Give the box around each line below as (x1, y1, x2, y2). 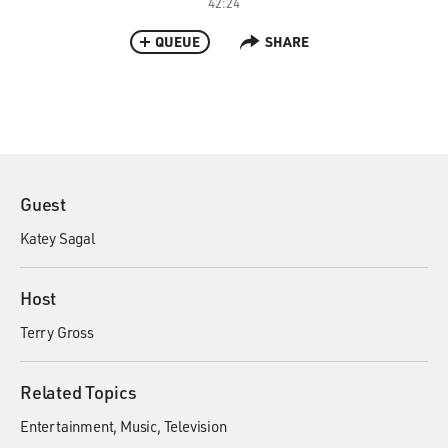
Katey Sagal (20, 228, 95, 248)
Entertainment (20, 416, 114, 436)
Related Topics (20, 380, 138, 404)
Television (163, 416, 227, 436)
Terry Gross (20, 322, 94, 342)
